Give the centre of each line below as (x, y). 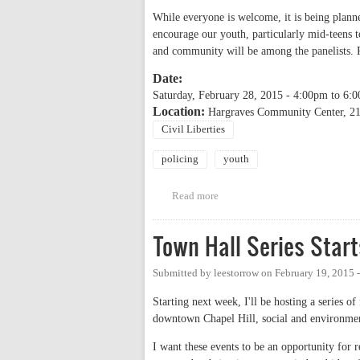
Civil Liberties (193, 129)
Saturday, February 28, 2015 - (223, 95)
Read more (195, 196)
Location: (180, 111)
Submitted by (183, 273)
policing (180, 159)
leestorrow (236, 273)
